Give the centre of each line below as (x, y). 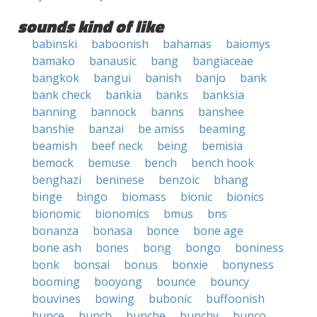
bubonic (170, 299)
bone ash (57, 248)
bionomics (122, 214)
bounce (176, 282)
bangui (112, 78)
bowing (115, 299)
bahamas (187, 44)
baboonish (120, 44)
